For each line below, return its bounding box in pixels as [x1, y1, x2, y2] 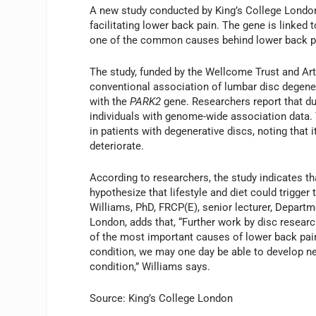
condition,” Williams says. [90, 260, 211, 273]
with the [90, 95, 130, 108]
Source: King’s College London [90, 291, 233, 305]
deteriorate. [90, 139, 147, 152]
